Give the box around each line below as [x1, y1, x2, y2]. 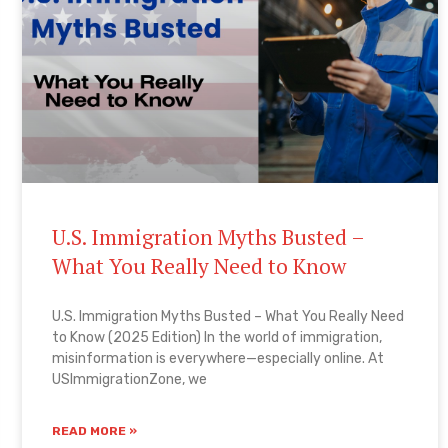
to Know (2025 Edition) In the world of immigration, [51, 328, 382, 346]
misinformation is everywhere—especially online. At [51, 349, 384, 367]
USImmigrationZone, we [51, 370, 207, 388]
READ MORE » [51, 423, 137, 438]
